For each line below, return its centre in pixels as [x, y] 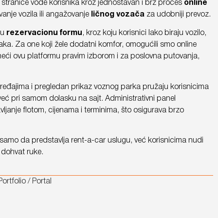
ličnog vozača [118, 14]
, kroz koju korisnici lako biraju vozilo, [144, 33]
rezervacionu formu [44, 33]
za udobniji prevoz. [177, 14]
